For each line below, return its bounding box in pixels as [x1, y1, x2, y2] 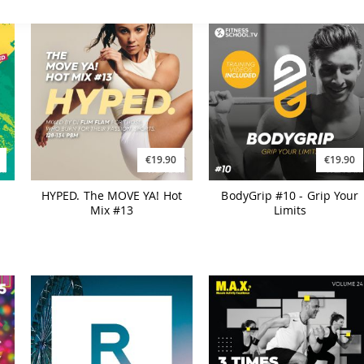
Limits [273, 202, 307, 219]
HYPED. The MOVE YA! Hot [41, 188, 182, 204]
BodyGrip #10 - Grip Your [221, 188, 359, 204]
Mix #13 [89, 202, 134, 219]
